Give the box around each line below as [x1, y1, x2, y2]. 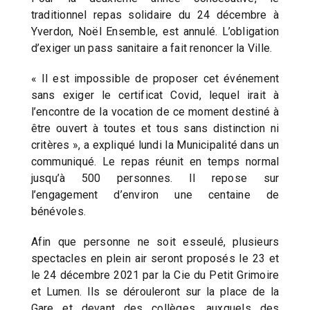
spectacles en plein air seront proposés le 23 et [30, 251, 280, 265]
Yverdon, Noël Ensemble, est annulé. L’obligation [30, 24, 280, 38]
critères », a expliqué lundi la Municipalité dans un [30, 138, 280, 152]
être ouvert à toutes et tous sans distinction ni [30, 121, 280, 135]
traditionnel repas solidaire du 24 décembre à [30, 8, 280, 21]
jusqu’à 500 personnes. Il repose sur [30, 171, 280, 185]
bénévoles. [30, 204, 86, 218]
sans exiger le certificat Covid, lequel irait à [30, 88, 280, 102]
